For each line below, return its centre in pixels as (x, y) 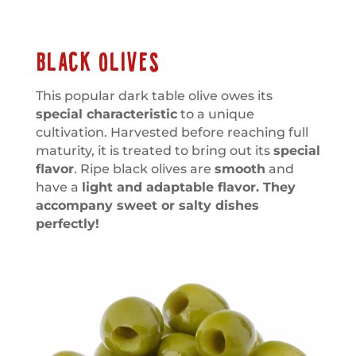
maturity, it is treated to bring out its (154, 151)
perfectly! (67, 224)
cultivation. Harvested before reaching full (172, 133)
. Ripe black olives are (144, 169)
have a (58, 188)
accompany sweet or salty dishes (147, 206)
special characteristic (106, 114)
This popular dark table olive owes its (154, 96)
